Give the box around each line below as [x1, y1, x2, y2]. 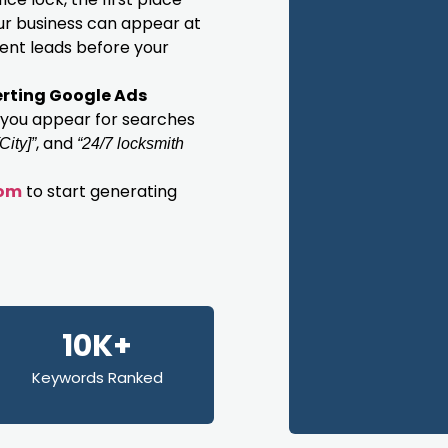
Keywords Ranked [31, 367, 163, 388]
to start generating [22, 180, 177, 203]
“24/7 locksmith [77, 135, 184, 152]
